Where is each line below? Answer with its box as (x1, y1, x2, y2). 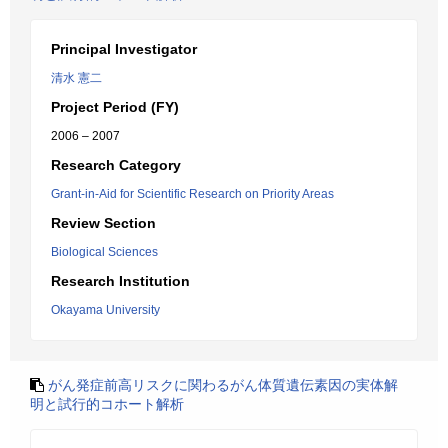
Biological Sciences (51, 245, 158, 259)
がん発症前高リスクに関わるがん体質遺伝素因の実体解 (48, 377, 398, 393)
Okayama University (51, 303, 160, 317)
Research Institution (51, 273, 190, 289)
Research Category (51, 157, 181, 173)
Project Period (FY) (51, 99, 179, 115)
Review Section (51, 215, 156, 231)
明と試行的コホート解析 (30, 396, 184, 412)
